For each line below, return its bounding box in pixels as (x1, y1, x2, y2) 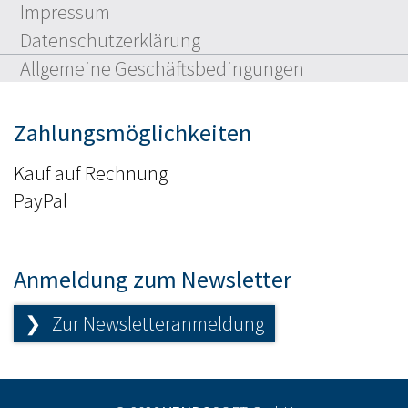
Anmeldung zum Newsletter (14, 263, 291, 294)
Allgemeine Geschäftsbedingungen (20, 56, 304, 82)
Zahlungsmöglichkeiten (14, 117, 251, 148)
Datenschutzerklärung (20, 27, 200, 54)
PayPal (14, 187, 67, 213)
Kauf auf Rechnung (14, 159, 168, 186)
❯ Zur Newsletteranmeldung (25, 310, 264, 336)
